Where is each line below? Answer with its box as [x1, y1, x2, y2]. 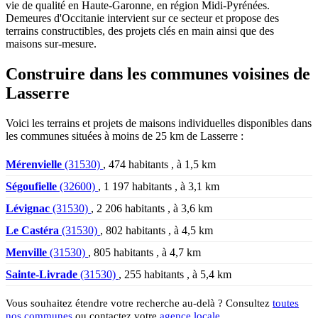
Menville [6, 246, 47, 258]
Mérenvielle [6, 158, 62, 170]
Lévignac [6, 202, 50, 214]
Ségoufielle [6, 180, 57, 192]
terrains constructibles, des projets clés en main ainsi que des [6, 24, 274, 37]
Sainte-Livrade [6, 268, 77, 280]
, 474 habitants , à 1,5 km [103, 158, 216, 170]
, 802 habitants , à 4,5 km [100, 224, 213, 236]
